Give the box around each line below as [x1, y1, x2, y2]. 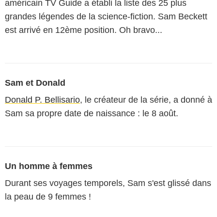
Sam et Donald [5, 78, 65, 88]
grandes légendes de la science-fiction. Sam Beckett [5, 12, 207, 21]
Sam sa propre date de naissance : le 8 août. [5, 108, 178, 118]
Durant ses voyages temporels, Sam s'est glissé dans [5, 178, 211, 188]
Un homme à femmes [5, 161, 93, 171]
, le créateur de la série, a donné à [80, 95, 212, 105]
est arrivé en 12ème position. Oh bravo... [5, 25, 162, 35]
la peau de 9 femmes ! [5, 192, 91, 201]
